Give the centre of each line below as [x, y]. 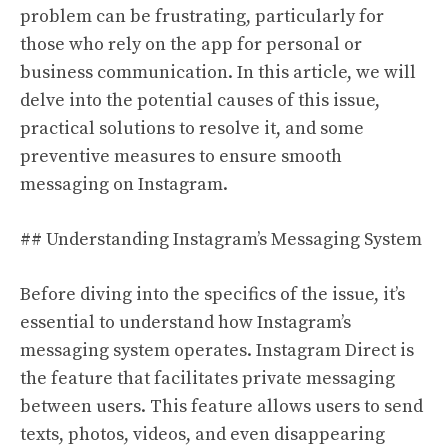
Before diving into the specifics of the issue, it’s [212, 294]
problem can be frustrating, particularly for [202, 16]
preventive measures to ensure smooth [181, 156]
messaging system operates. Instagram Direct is [217, 350]
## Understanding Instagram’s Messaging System [221, 239]
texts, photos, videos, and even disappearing [202, 434]
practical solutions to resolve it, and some [192, 128]
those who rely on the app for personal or [191, 44]
